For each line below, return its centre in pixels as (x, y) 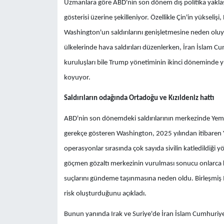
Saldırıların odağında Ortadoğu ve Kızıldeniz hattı (139, 98)
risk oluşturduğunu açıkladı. (105, 193)
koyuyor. (77, 77)
